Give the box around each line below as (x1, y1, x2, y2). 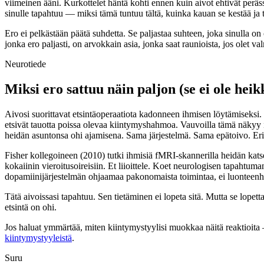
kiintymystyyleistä (5, 232, 72, 243)
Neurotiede (5, 58, 46, 69)
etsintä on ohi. (5, 202, 57, 212)
